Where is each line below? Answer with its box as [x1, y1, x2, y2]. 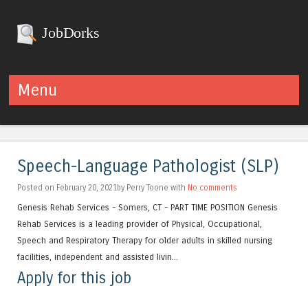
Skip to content [9, 106, 82, 120]
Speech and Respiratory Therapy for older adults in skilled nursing [17, 235, 272, 246]
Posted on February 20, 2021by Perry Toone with [17, 183, 188, 193]
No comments [188, 183, 237, 193]
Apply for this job [17, 268, 131, 287]
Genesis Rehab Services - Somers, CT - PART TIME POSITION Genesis [17, 202, 278, 213]
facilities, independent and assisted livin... [17, 252, 178, 263]
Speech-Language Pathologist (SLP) [17, 157, 279, 177]
